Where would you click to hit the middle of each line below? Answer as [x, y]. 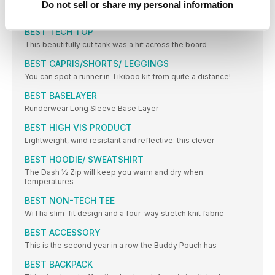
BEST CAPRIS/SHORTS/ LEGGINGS [97, 63]
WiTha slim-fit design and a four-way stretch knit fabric [124, 213]
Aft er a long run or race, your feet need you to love [116, 12]
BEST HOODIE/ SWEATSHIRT [84, 159]
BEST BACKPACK [59, 264]
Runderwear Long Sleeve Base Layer [91, 108]
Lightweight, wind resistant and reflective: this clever [119, 140]
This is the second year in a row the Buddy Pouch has [121, 245]
